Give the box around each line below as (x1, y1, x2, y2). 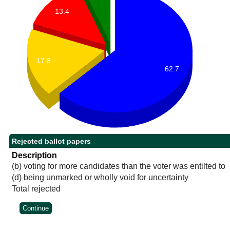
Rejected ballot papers (11, 137, 91, 146)
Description (11, 151, 57, 160)
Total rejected (11, 184, 61, 194)
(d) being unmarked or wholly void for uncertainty (11, 173, 188, 182)
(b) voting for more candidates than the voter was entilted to (11, 162, 225, 171)
